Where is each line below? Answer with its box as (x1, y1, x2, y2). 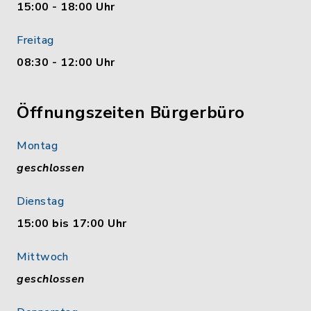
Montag (17, 138, 58, 153)
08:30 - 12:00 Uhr (17, 55, 115, 70)
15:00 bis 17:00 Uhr (17, 216, 127, 231)
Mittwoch (17, 249, 68, 264)
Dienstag (17, 194, 64, 209)
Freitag (17, 33, 54, 48)
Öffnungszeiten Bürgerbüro (17, 101, 245, 124)
